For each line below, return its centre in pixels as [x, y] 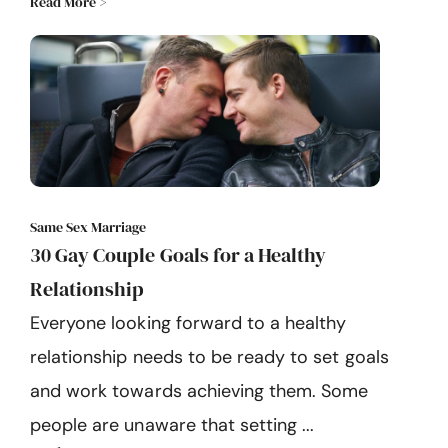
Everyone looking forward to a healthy [188, 323]
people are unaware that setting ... [172, 425]
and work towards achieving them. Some [199, 391]
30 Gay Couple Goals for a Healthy [178, 255]
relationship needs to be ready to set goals [209, 357]
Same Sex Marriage [88, 227]
